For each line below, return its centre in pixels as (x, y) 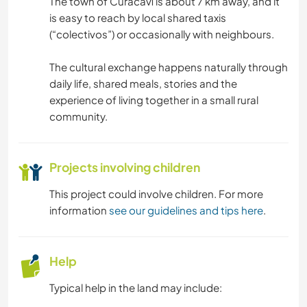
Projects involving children (125, 167)
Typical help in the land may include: (136, 287)
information (79, 210)
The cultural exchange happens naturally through (169, 66)
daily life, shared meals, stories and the (143, 83)
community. (78, 116)
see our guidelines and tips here (186, 210)
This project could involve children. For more (156, 193)
